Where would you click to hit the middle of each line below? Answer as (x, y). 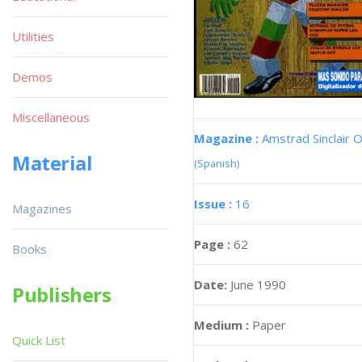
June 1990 (258, 284)
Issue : (215, 203)
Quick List (39, 340)
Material (53, 163)
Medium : (221, 324)
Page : (214, 244)
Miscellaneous (51, 117)
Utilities (33, 36)
